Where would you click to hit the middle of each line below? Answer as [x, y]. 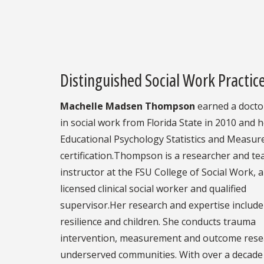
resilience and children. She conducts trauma [158, 221]
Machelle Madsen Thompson [128, 106]
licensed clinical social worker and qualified [153, 188]
